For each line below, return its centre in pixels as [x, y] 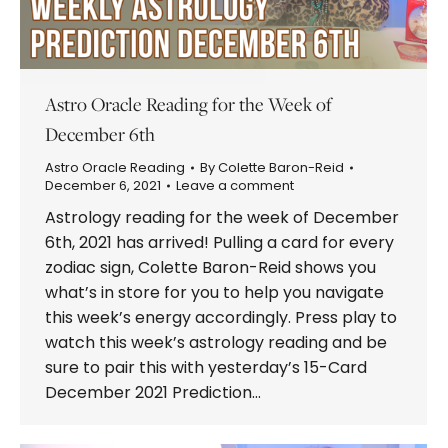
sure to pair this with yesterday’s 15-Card [206, 367]
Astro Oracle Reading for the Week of [188, 103]
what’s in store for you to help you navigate [214, 292]
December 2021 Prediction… [153, 392]
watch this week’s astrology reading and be [216, 342]
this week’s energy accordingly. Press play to [221, 317]
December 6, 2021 [103, 185]
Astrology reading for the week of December [222, 217]
